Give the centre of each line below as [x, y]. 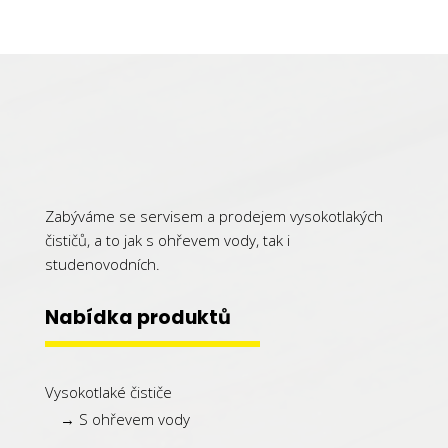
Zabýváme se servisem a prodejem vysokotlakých [213, 216]
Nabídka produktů [137, 318]
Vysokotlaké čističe [108, 392]
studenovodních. [102, 264]
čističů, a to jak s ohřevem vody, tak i [167, 240]
